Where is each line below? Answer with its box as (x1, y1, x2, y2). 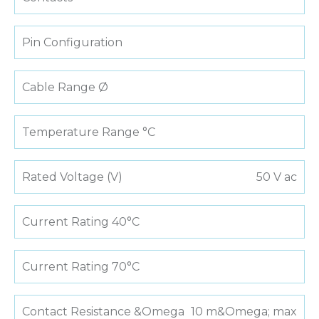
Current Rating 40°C (22, 215, 140, 229)
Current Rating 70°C (22, 260, 140, 274)
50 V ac (256, 170, 297, 184)
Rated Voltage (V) (22, 170, 122, 184)
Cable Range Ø (22, 80, 108, 95)
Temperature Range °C (22, 125, 155, 140)
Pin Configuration (22, 36, 122, 50)
